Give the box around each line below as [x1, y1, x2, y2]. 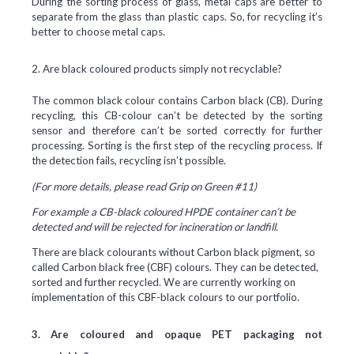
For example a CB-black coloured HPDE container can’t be [32, 205, 296, 218]
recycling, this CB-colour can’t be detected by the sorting [32, 109, 322, 122]
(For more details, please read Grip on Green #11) [32, 179, 262, 193]
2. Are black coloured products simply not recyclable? [32, 62, 282, 76]
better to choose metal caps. [32, 25, 165, 39]
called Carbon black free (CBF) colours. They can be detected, [32, 261, 318, 274]
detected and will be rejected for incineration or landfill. [32, 220, 278, 233]
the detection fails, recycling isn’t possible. [32, 154, 226, 168]
